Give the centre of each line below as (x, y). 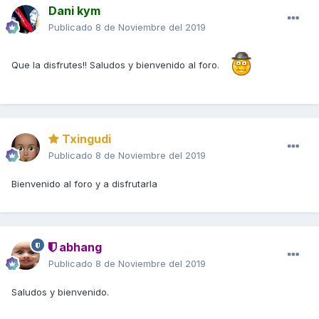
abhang (79, 247)
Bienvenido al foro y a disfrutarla (86, 184)
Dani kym (74, 11)
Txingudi (85, 139)
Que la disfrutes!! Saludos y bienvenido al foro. (115, 64)
